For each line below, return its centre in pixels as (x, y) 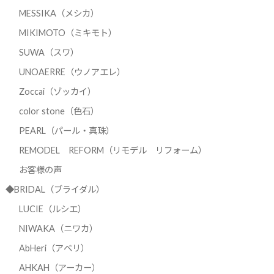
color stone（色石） (59, 111)
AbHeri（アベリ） (54, 248)
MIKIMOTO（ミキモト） (68, 33)
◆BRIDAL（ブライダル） (55, 190)
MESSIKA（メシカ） (59, 13)
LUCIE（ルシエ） (52, 209)
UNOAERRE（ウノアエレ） (72, 72)
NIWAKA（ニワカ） (58, 229)
